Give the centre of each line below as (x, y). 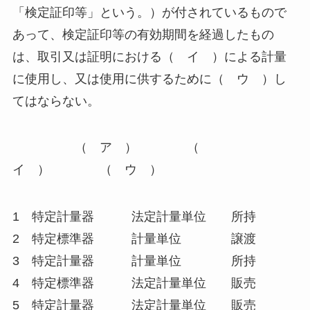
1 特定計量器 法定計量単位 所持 (134, 217)
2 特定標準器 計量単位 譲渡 (134, 239)
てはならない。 (56, 101)
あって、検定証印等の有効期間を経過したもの (143, 34)
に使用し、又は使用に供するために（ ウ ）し (149, 79)
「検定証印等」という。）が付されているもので (149, 12)
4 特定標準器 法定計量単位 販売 (134, 283)
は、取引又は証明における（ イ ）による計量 (149, 56)
